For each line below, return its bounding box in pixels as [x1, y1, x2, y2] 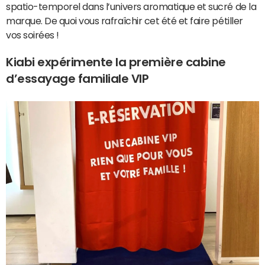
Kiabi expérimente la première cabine [6, 56, 226, 68]
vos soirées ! [6, 30, 59, 40]
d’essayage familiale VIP [6, 73, 149, 85]
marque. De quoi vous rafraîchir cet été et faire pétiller [6, 16, 243, 25]
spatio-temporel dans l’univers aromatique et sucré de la [6, 2, 257, 11]
